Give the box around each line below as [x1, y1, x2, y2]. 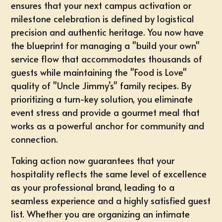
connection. [11, 133, 58, 145]
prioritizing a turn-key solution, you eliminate [11, 93, 193, 105]
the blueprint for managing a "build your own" [11, 39, 200, 52]
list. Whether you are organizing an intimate [11, 208, 190, 220]
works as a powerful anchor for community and [11, 119, 205, 132]
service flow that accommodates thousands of [11, 53, 203, 65]
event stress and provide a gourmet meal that [11, 106, 200, 118]
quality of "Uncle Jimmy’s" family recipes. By [11, 79, 192, 92]
